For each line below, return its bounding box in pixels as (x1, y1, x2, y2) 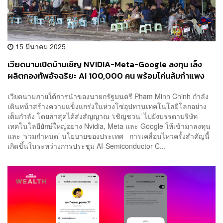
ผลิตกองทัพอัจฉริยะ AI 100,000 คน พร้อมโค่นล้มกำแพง (7, 69, 205, 82)
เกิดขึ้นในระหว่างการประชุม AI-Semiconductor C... (7, 141, 166, 151)
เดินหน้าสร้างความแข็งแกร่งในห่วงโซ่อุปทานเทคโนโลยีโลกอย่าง (7, 101, 207, 111)
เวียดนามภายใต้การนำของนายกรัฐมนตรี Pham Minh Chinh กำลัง (7, 91, 209, 102)
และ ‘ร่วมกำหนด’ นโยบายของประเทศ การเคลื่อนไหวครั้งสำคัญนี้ (7, 131, 210, 141)
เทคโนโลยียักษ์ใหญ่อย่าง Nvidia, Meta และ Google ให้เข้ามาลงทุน (7, 121, 211, 131)
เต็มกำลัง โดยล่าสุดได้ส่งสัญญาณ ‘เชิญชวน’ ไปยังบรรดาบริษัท (7, 111, 198, 121)
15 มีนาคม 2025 (13, 41, 66, 51)
